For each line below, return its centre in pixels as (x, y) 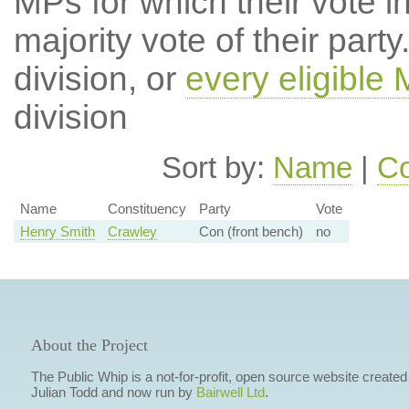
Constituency (147, 209)
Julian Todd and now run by (113, 393)
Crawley (132, 232)
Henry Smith (57, 232)
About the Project (89, 346)
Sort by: (217, 167)
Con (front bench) (251, 232)
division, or (99, 79)
